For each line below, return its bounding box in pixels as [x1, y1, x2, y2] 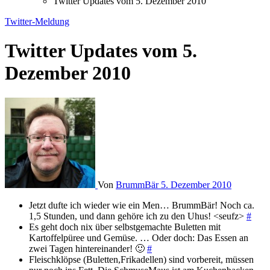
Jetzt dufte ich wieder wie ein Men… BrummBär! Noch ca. [29, 199, 254, 210]
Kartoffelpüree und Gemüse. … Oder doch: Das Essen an [29, 232, 248, 243]
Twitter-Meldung [5, 16, 69, 27]
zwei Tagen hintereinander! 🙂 [29, 243, 147, 254]
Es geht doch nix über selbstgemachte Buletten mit [29, 221, 221, 232]
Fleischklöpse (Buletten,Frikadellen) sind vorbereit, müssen [29, 254, 254, 265]
